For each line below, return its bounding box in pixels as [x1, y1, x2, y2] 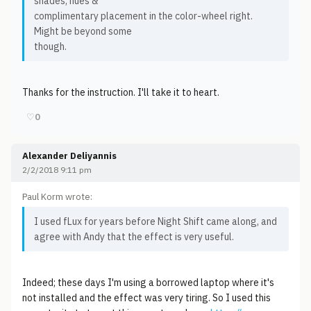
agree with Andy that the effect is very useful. [34, 230, 234, 243]
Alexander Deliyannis [22, 150, 117, 162]
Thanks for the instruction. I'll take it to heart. [22, 86, 219, 99]
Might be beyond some [34, 25, 132, 37]
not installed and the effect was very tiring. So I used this [22, 292, 271, 304]
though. [34, 40, 67, 53]
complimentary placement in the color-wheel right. [34, 10, 253, 22]
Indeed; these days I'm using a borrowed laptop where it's [22, 276, 274, 289]
